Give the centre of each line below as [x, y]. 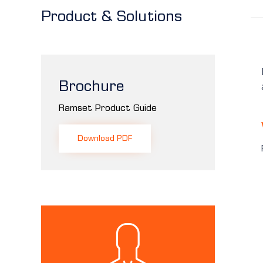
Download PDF [105, 138]
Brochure [91, 86]
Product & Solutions [112, 17]
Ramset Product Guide [108, 108]
